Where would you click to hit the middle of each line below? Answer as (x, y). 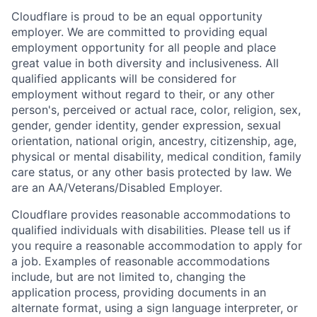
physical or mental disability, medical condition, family (156, 156)
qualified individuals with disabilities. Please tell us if (151, 230)
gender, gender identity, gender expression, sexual (146, 125)
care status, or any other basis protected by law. (143, 172)
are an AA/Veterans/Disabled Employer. (117, 188)
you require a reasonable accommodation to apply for (157, 246)
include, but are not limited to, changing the (128, 277)
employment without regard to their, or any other (143, 94)
